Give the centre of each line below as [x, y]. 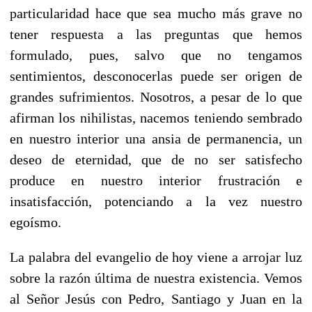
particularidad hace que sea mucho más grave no [156, 13]
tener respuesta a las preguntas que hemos [156, 34]
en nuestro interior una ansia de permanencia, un [156, 138]
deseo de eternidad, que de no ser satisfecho [156, 159]
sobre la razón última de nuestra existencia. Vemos [156, 278]
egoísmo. [39, 222]
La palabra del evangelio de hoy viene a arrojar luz [156, 257]
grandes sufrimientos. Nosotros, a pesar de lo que [156, 96]
